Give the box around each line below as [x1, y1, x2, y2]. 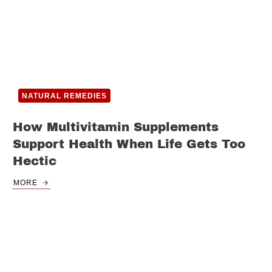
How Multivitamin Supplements [13, 120, 219, 134]
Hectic [13, 154, 56, 168]
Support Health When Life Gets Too [13, 137, 245, 151]
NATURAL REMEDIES [22, 92, 107, 101]
